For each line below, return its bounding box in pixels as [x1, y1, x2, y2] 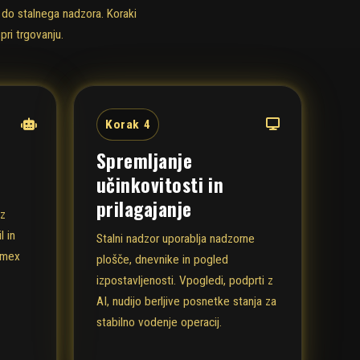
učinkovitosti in [96, 170, 224, 198]
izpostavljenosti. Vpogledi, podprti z [96, 273, 273, 288]
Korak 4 [105, 117, 151, 132]
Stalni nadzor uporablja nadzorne [96, 231, 255, 247]
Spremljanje [96, 145, 193, 174]
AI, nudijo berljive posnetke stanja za [96, 294, 276, 309]
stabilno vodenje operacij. [96, 315, 222, 330]
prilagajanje [96, 194, 192, 223]
